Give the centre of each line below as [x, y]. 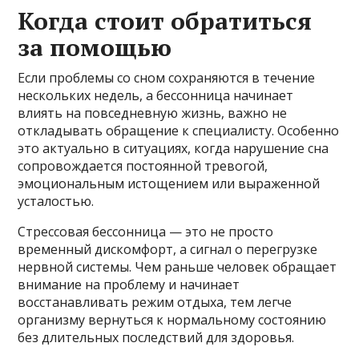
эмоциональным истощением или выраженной [169, 183]
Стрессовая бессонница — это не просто [146, 231]
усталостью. [56, 201]
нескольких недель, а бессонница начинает [156, 95]
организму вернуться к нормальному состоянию [172, 319]
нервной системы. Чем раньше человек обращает [177, 266]
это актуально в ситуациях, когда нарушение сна [173, 148]
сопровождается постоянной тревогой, [143, 165]
